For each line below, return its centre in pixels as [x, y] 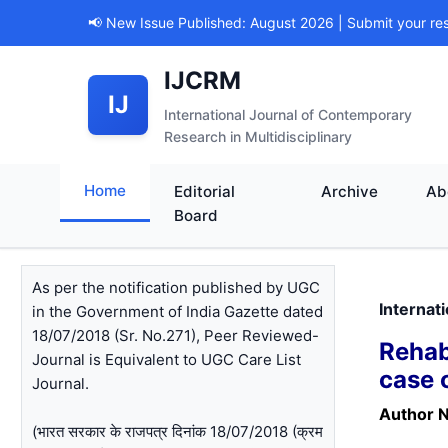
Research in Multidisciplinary [258, 136]
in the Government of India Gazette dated [178, 311]
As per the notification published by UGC [176, 287]
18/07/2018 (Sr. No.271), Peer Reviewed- [176, 335]
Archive [349, 191]
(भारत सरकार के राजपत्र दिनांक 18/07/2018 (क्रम [178, 431]
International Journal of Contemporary [288, 114]
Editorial [204, 191]
